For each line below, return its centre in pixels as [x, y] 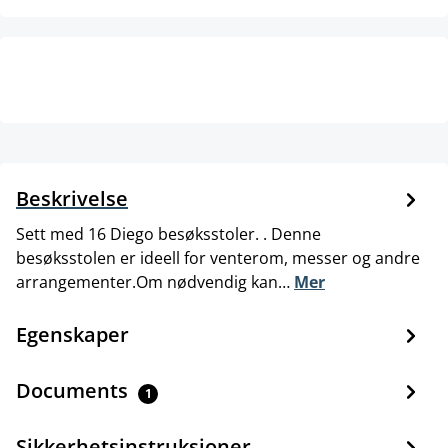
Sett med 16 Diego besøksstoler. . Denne [168, 233]
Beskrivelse [72, 198]
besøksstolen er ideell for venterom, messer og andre [218, 257]
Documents [74, 390]
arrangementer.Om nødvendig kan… [155, 281]
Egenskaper [72, 334]
